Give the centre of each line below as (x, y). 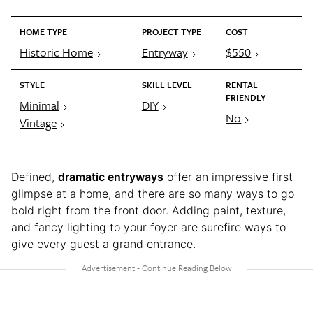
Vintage (38, 122)
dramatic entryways (111, 176)
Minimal (39, 105)
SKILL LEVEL (167, 84)
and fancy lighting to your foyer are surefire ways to (148, 227)
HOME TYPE (43, 31)
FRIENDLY (246, 97)
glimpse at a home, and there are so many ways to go (153, 193)
